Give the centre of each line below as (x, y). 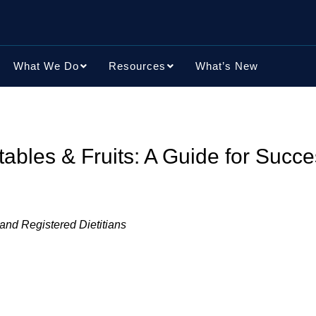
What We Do (46, 66)
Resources (137, 66)
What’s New (226, 66)
